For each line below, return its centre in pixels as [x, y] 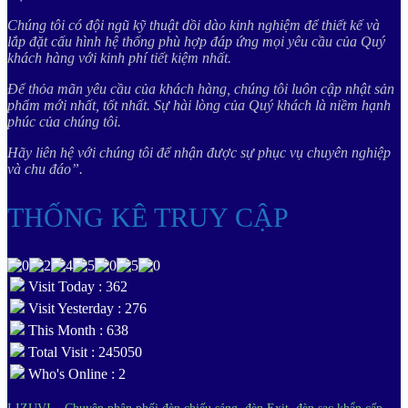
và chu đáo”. [45, 168]
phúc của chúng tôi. [64, 121]
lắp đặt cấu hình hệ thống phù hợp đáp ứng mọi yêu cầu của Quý [196, 41]
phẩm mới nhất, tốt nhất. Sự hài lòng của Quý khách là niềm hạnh [199, 105]
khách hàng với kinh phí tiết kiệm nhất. [119, 57]
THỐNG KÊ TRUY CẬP [148, 217]
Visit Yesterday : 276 [86, 308]
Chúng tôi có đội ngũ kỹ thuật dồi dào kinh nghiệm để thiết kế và [194, 25]
